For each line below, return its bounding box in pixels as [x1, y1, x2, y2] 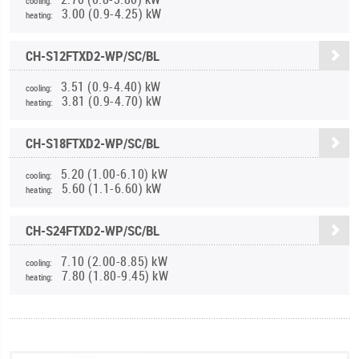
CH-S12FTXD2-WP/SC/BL [26, 46, 159, 65]
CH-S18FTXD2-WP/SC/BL [26, 133, 159, 152]
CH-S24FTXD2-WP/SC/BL [26, 220, 159, 240]
